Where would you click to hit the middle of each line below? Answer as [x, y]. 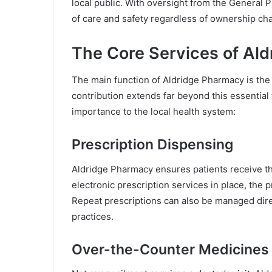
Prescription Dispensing [152, 145]
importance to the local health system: [154, 112]
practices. [93, 216]
